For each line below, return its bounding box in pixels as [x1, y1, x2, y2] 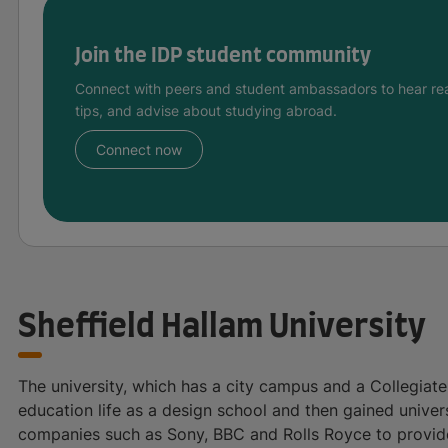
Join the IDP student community [75, 45, 371, 66]
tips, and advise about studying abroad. [75, 101, 337, 119]
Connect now [96, 140, 182, 158]
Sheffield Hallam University [18, 310, 426, 343]
